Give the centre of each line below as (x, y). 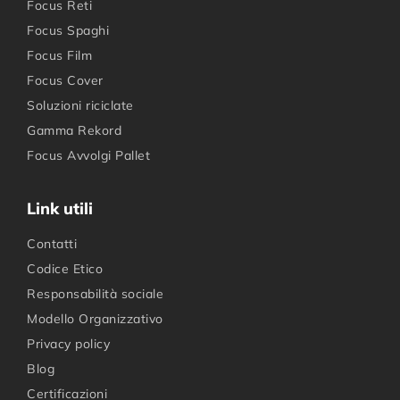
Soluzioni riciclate (80, 106)
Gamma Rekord (74, 131)
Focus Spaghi (68, 31)
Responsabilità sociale (95, 294)
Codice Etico (65, 269)
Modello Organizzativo (95, 319)
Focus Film (59, 56)
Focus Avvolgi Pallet (88, 156)
